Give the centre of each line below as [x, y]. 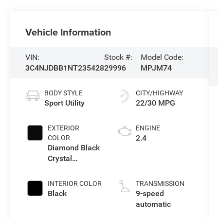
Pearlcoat [65, 169]
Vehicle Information [69, 32]
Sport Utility [65, 103]
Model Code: [162, 57]
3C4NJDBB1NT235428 [65, 68]
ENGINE [148, 128]
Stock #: [118, 57]
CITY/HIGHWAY [159, 93]
